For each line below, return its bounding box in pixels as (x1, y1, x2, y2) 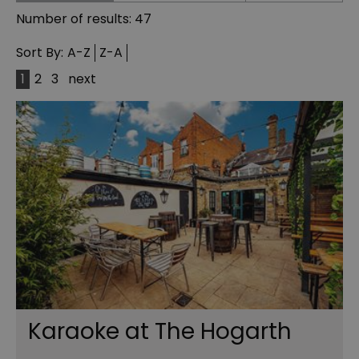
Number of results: (16, 10, 135, 29)
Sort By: (16, 43, 63, 63)
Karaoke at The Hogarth (28, 316, 292, 348)
